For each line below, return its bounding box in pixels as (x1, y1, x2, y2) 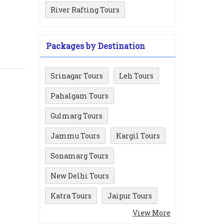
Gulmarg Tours (50, 111, 102, 120)
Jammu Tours (50, 131, 100, 140)
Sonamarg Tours (50, 151, 108, 160)
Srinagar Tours (50, 71, 103, 80)
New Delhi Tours (50, 171, 109, 180)
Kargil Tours (116, 131, 160, 140)
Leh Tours (119, 71, 153, 80)
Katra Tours (50, 191, 91, 200)
